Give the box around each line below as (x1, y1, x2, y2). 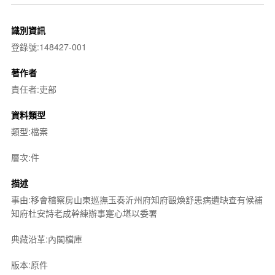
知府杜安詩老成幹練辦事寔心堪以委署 (10, 206, 157, 219)
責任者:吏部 (10, 82, 56, 95)
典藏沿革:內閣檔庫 (10, 232, 82, 245)
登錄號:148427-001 (10, 40, 87, 53)
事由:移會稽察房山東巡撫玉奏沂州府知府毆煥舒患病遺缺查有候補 (10, 193, 263, 206)
